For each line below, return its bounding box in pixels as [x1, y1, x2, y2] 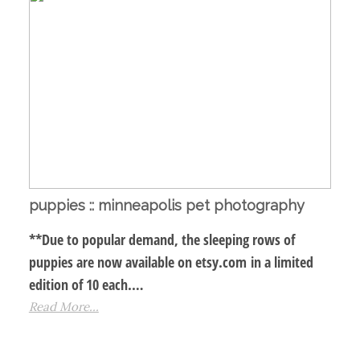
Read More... [28, 299, 99, 315]
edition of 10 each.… [28, 275, 144, 295]
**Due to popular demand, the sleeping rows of [28, 230, 295, 250]
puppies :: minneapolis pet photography [28, 197, 305, 215]
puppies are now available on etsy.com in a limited [28, 252, 313, 272]
